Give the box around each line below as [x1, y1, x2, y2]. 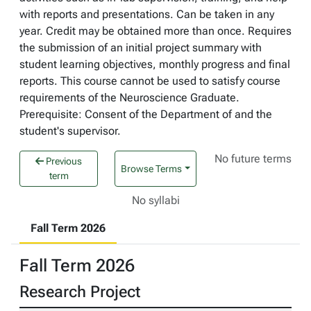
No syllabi [131, 194, 180, 207]
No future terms [215, 152, 292, 165]
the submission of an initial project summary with [19, 41, 262, 54]
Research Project [19, 282, 140, 301]
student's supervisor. [19, 124, 121, 137]
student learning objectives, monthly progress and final [19, 58, 290, 71]
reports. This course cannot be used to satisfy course [19, 74, 280, 87]
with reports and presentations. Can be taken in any [19, 8, 274, 21]
